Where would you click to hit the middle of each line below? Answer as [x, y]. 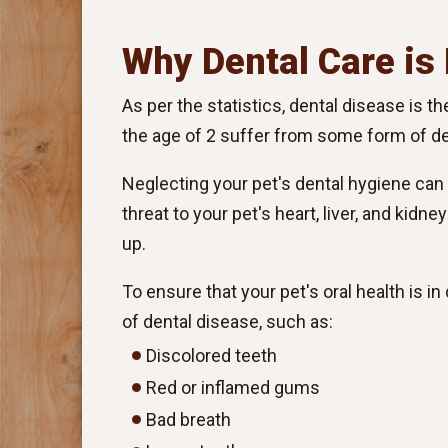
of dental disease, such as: [227, 321]
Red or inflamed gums [233, 387]
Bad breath [188, 419]
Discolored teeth [211, 355]
